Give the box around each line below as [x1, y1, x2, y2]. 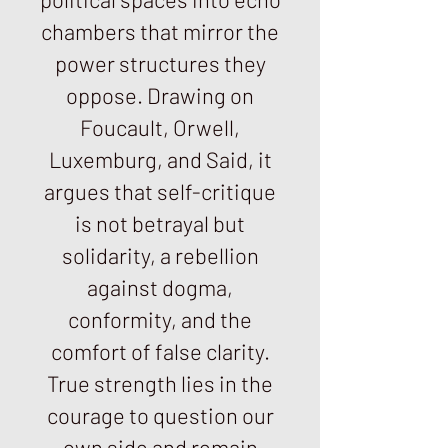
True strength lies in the [47, 370, 273, 396]
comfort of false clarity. [50, 338, 270, 364]
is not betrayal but [75, 210, 245, 236]
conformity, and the [68, 306, 252, 332]
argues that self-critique [44, 178, 276, 204]
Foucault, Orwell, [80, 114, 240, 140]
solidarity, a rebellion [61, 242, 259, 268]
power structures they [54, 50, 266, 76]
